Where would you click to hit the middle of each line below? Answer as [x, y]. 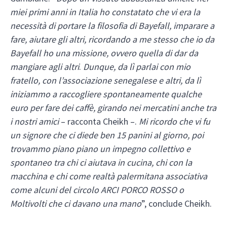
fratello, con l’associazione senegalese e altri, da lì [105, 81]
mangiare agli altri [45, 67]
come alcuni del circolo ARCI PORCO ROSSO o [97, 190]
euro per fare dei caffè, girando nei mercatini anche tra [113, 108]
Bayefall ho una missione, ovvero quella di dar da [104, 53]
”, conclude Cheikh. [177, 204]
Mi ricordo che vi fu [175, 122]
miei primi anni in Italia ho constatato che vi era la [105, 12]
